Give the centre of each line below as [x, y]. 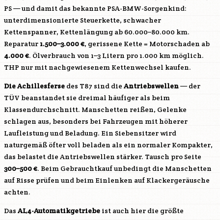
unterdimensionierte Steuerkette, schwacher [82, 20]
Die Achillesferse [34, 86]
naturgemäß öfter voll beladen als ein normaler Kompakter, [108, 145]
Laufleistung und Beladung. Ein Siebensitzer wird [90, 133]
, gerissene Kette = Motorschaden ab [147, 44]
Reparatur [22, 44]
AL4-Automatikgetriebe [59, 211]
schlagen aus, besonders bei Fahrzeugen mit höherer [96, 121]
